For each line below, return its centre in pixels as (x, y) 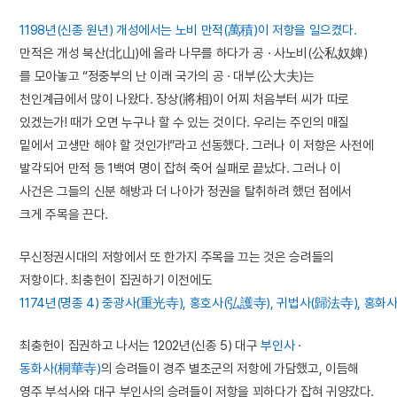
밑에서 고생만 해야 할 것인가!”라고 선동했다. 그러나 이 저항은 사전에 (197, 145)
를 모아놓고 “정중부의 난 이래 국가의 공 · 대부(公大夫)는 (167, 76)
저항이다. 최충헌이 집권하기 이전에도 (116, 280)
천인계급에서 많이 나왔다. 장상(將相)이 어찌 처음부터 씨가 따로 (184, 99)
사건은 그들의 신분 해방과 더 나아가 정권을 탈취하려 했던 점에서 (186, 191)
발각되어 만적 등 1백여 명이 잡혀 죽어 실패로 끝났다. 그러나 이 (180, 168)
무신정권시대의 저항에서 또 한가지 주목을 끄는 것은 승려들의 (177, 257)
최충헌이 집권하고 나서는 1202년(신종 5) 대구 (140, 346)
